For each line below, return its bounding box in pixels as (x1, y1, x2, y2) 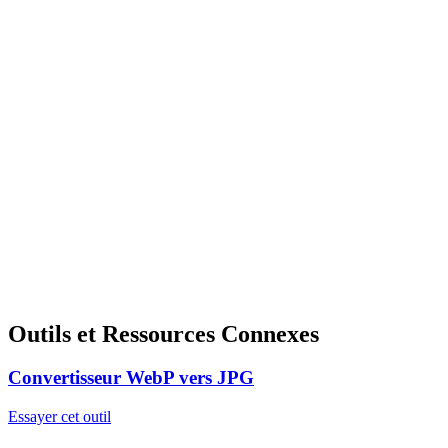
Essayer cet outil (8, 408, 111, 426)
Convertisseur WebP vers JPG (8, 367, 254, 389)
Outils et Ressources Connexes (8, 320, 319, 347)
